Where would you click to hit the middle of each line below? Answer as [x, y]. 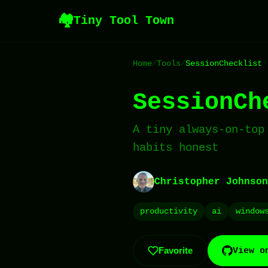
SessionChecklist [224, 63]
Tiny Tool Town [124, 21]
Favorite [176, 251]
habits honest [176, 148]
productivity [169, 211]
